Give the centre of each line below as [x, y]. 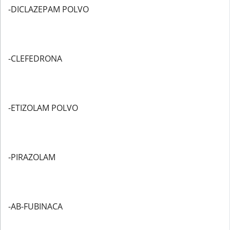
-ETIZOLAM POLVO [43, 108]
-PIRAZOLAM [32, 157]
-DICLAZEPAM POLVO [49, 9]
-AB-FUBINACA [35, 206]
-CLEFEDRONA [35, 59]
